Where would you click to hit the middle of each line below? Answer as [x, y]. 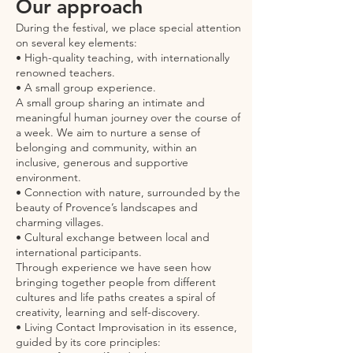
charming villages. [60, 222]
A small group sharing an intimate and [110, 102]
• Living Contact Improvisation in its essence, [126, 327]
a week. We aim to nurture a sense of [108, 132]
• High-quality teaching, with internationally [123, 58]
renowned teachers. [65, 72]
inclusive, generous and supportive [102, 162]
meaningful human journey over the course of [128, 117]
